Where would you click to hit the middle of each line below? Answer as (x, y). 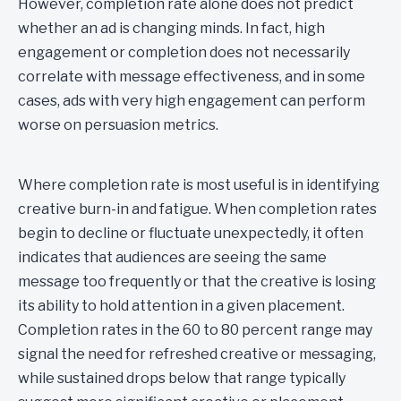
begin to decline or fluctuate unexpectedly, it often (191, 233)
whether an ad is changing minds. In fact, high (171, 28)
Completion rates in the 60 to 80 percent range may (195, 330)
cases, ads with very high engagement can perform (192, 101)
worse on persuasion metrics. (118, 125)
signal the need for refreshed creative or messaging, (197, 354)
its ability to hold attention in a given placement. (181, 306)
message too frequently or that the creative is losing (197, 282)
